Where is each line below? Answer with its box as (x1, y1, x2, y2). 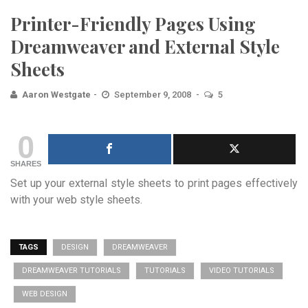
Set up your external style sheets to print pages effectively (10, 177, 298, 190)
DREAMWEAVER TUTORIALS (22, 266, 121, 275)
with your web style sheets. (10, 193, 142, 206)
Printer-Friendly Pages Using (10, 12, 256, 36)
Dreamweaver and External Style (10, 34, 280, 58)
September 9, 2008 (114, 89, 193, 100)
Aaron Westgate (22, 89, 91, 100)
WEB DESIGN (22, 289, 67, 298)
